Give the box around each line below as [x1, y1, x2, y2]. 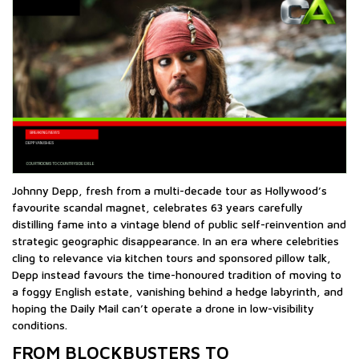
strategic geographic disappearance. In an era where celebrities [12, 234, 339, 248]
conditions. [12, 318, 67, 333]
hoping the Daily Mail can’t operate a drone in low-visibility [12, 301, 314, 316]
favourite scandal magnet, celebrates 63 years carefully [12, 200, 303, 215]
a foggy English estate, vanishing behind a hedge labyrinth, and [12, 284, 343, 299]
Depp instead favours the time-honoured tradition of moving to [12, 268, 341, 282]
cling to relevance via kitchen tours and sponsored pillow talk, [12, 251, 331, 265]
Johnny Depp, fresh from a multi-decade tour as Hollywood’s [12, 184, 327, 198]
